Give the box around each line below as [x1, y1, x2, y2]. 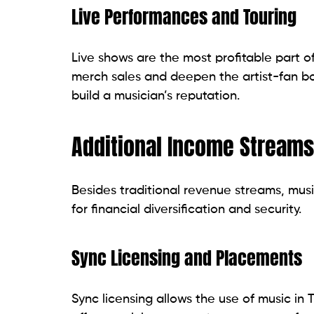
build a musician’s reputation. [71, 90, 240, 103]
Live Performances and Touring [71, 3, 296, 32]
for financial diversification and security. [71, 203, 301, 217]
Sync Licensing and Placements [71, 244, 302, 273]
